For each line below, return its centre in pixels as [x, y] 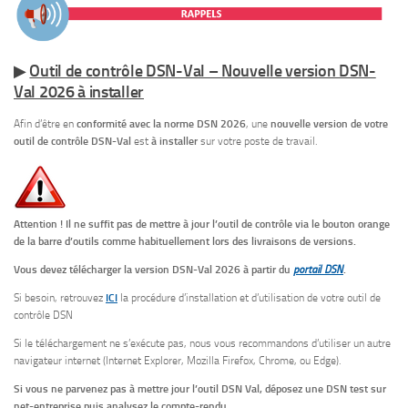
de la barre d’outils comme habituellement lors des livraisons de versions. [185, 241]
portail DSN [318, 269]
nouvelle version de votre [329, 124]
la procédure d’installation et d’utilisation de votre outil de [250, 297]
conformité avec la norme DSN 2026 [161, 124]
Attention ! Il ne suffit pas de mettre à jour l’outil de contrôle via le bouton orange [202, 224]
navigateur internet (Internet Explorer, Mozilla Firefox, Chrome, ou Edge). [177, 360]
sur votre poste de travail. [257, 142]
